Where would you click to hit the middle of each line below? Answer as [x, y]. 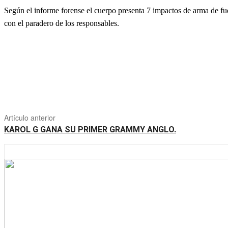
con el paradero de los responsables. [62, 23]
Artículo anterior [30, 118]
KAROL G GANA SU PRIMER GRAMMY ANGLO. [90, 130]
